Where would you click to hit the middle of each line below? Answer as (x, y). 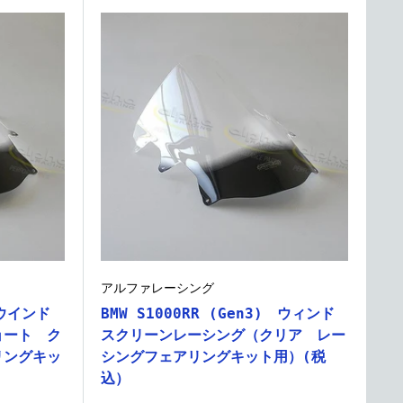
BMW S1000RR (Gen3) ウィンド (217, 313)
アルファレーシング (157, 287)
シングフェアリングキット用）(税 (213, 356)
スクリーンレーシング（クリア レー (223, 335)
